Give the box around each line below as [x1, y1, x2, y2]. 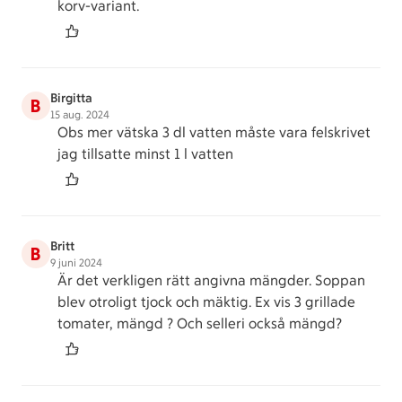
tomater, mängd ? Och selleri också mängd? [57, 315, 342, 332]
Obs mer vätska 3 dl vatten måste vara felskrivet [57, 124, 371, 141]
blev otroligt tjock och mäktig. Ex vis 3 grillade [57, 293, 355, 310]
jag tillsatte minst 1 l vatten [57, 145, 233, 162]
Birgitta [50, 91, 92, 106]
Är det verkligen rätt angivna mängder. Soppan [57, 272, 365, 289]
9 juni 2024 [50, 257, 102, 269]
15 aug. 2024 [50, 109, 109, 121]
